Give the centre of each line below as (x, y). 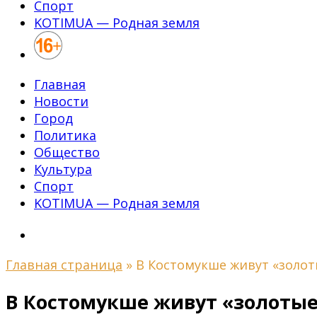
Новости (61, 101)
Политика (65, 135)
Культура (63, 169)
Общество (67, 152)
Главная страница (64, 265)
